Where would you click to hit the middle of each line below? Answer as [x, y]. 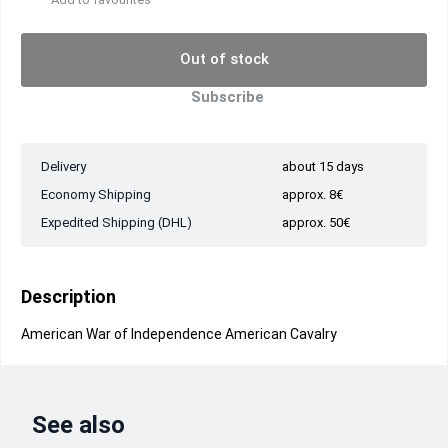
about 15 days [323, 166]
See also [78, 425]
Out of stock [224, 59]
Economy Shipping [96, 194]
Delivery [63, 166]
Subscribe [227, 97]
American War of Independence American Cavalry [179, 334]
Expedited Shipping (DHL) [116, 222]
